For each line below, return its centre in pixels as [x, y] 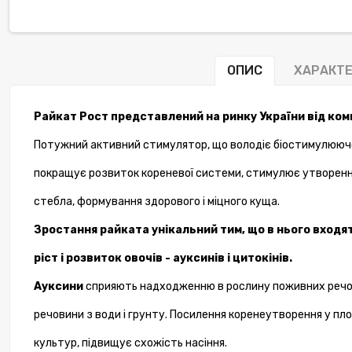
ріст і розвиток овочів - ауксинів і [133, 258]
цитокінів [261, 258]
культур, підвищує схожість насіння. [130, 343]
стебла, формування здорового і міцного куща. [157, 202]
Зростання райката [92, 230]
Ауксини [59, 287]
